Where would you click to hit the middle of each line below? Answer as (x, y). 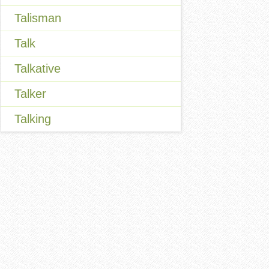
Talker (30, 94)
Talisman (38, 18)
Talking (33, 119)
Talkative (38, 68)
